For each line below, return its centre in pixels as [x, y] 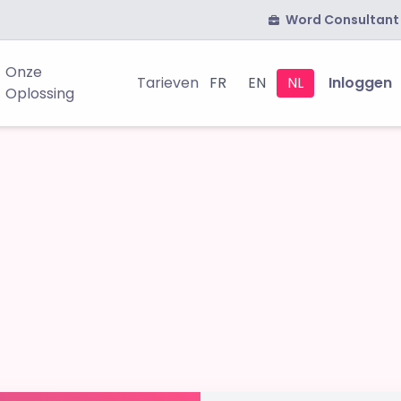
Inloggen [361, 83]
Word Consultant [341, 20]
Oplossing [39, 94]
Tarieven [168, 83]
